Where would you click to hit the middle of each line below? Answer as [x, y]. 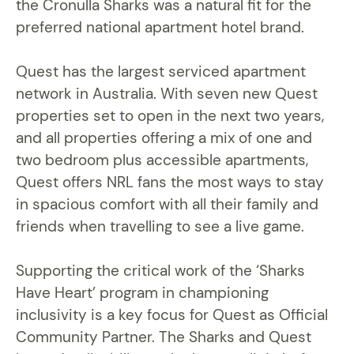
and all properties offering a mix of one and [164, 138]
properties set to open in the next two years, [170, 116]
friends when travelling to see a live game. [160, 227]
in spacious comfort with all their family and [167, 205]
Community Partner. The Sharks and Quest [164, 337]
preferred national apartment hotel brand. [160, 28]
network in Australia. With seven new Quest [167, 94]
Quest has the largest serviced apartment [161, 72]
